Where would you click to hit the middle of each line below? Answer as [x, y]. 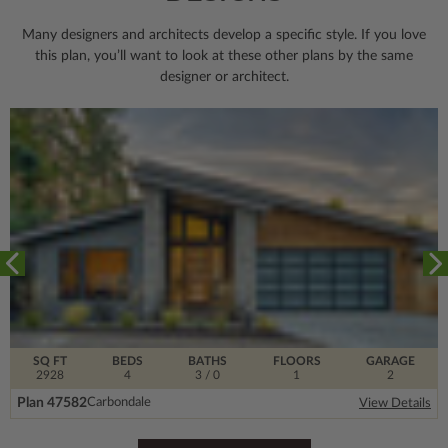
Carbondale [119, 403]
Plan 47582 [52, 402]
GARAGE [391, 360]
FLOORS [296, 360]
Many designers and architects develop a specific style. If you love [224, 34]
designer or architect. [224, 76]
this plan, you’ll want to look [123, 55]
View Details [395, 403]
